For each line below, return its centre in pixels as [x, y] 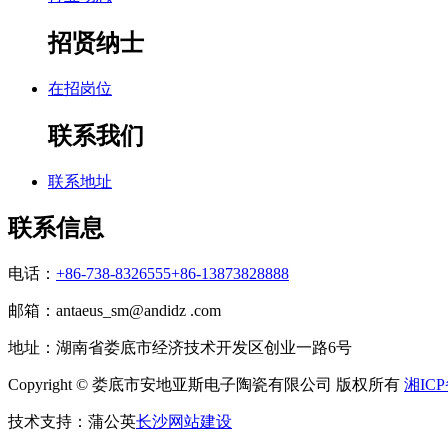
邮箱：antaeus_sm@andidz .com [114, 311]
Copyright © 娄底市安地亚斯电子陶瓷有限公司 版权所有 [206, 385]
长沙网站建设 [184, 422]
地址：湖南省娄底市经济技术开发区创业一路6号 [180, 348]
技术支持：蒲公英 [72, 422]
